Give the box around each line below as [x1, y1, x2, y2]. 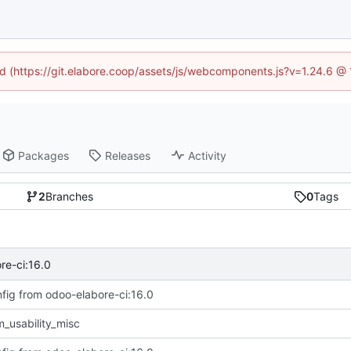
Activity [188, 148, 227, 162]
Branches [45, 190, 93, 204]
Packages [18, 148, 70, 162]
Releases [105, 148, 151, 162]
